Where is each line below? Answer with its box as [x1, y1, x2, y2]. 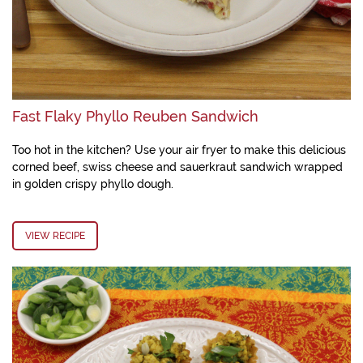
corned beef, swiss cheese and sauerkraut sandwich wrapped [12, 160, 343, 173]
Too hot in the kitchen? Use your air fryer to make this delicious [12, 143, 346, 156]
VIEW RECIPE [25, 230, 85, 241]
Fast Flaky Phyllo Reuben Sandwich [12, 108, 258, 125]
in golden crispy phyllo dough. [12, 177, 173, 190]
